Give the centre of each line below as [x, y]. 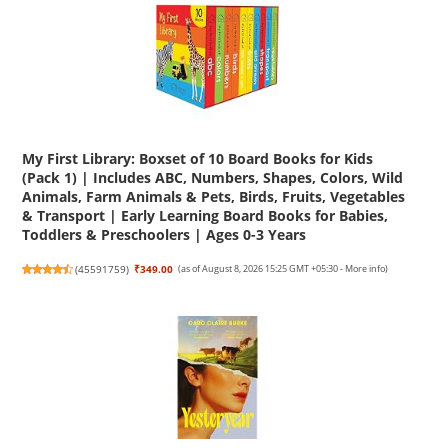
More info [365, 269]
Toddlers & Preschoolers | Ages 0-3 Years [164, 235]
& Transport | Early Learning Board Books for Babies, [205, 216]
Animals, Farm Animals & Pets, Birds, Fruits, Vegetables [214, 197]
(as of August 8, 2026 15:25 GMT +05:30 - [262, 269]
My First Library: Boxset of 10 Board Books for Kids [198, 159]
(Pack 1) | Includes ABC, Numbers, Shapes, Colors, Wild [213, 178]
